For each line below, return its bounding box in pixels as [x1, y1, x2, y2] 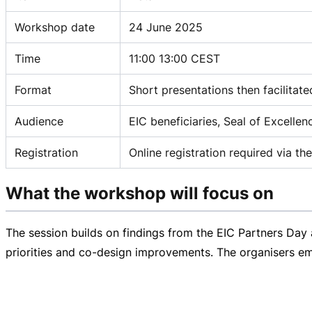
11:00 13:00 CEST [129, 51, 220, 65]
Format [15, 82, 52, 97]
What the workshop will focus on [6, 182, 274, 203]
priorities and [6, 244, 79, 259]
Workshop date [15, 19, 95, 34]
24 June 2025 [129, 19, 203, 34]
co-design [79, 244, 132, 259]
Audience [15, 114, 63, 128]
